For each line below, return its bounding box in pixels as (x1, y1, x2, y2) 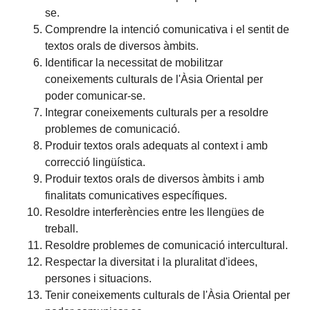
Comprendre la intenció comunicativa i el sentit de (45, 23, 290, 35)
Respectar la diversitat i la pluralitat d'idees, (45, 255, 258, 268)
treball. (45, 222, 79, 235)
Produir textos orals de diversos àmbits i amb (45, 172, 265, 185)
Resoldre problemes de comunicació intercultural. (45, 239, 289, 251)
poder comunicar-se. (45, 89, 146, 102)
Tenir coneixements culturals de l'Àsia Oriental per (45, 289, 291, 301)
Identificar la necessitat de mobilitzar (45, 56, 224, 69)
